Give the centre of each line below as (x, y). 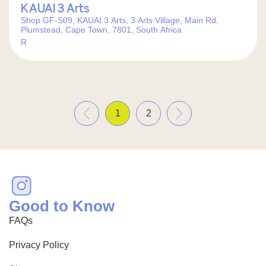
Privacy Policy (39, 245)
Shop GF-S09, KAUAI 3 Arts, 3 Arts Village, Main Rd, (120, 20)
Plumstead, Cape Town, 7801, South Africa (101, 30)
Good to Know (62, 206)
